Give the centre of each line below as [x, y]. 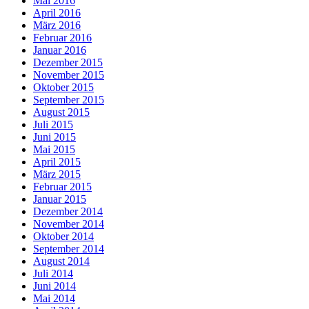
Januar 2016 [60, 50]
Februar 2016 [62, 38]
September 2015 [69, 100]
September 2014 [69, 249]
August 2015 [61, 112]
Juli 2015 [53, 125]
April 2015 [57, 162]
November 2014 [69, 224]
